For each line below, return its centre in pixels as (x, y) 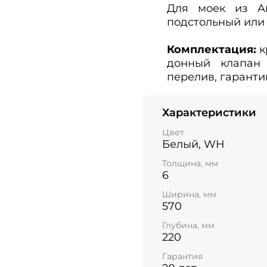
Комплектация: (212, 49)
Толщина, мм (190, 163)
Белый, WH (193, 144)
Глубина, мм (188, 226)
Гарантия (182, 257)
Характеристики (209, 112)
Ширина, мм (189, 195)
